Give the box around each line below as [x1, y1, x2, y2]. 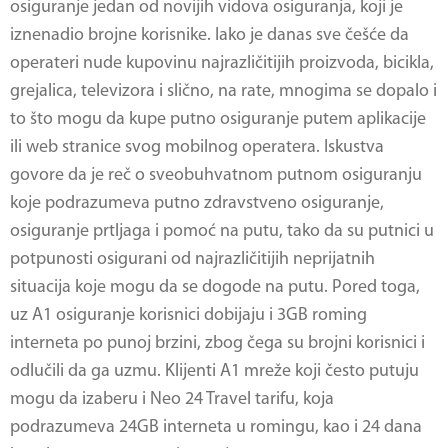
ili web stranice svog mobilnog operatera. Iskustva [10, 138, 384, 157]
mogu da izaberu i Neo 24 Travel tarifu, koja [10, 390, 334, 409]
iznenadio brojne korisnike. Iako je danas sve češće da [10, 26, 409, 45]
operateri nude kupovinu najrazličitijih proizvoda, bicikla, [10, 54, 434, 73]
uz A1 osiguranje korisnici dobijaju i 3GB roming [10, 306, 367, 325]
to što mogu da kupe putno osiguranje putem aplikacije [10, 110, 426, 129]
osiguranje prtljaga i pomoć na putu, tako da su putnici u [10, 222, 434, 241]
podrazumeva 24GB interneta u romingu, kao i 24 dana [10, 418, 422, 437]
